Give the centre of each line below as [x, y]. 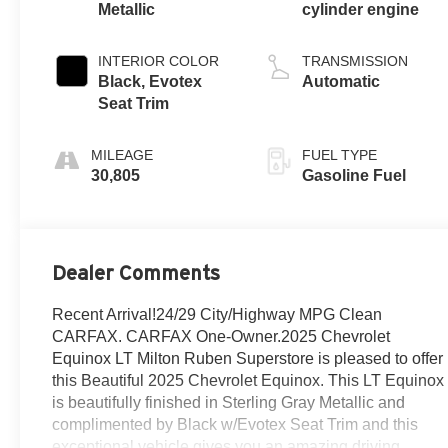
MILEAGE [122, 155]
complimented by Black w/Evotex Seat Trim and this [235, 424]
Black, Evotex [150, 82]
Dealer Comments [136, 272]
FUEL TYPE [340, 155]
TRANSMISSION [355, 61]
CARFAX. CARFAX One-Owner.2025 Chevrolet [221, 336]
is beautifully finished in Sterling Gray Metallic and [229, 402]
